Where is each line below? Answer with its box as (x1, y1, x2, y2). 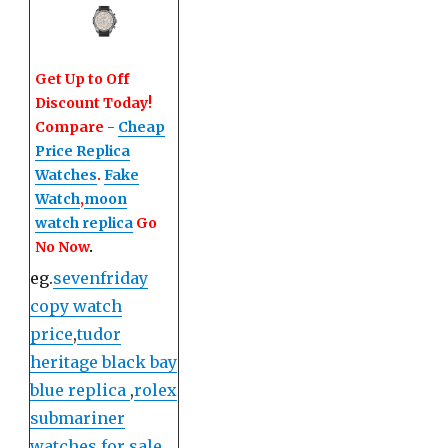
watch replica (35, 213, 134, 232)
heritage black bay (30, 351, 178, 372)
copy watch (30, 295, 123, 316)
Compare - (35, 117, 119, 136)
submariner (30, 407, 126, 428)
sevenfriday (53, 267, 149, 288)
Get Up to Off (35, 69, 130, 88)
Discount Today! (35, 93, 153, 112)
